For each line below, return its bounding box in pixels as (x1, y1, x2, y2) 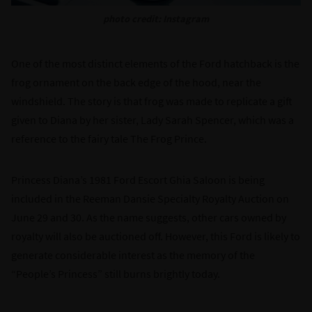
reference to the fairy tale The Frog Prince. (11, 131, 207, 146)
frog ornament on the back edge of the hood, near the (11, 75, 261, 89)
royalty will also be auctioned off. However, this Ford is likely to (11, 228, 300, 243)
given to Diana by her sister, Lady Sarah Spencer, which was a (11, 112, 294, 127)
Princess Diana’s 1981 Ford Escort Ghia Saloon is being (11, 172, 265, 187)
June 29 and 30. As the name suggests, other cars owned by (11, 210, 286, 224)
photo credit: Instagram (103, 12, 209, 25)
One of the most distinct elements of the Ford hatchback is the (11, 56, 299, 70)
